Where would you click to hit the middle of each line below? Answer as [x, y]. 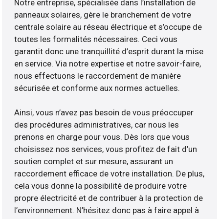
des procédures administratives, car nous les [97, 125]
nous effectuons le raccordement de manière [98, 76]
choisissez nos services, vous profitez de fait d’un [106, 149]
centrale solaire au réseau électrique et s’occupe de [108, 27]
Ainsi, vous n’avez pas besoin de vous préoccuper [104, 113]
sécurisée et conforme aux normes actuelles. [97, 88]
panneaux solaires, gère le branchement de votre [103, 15]
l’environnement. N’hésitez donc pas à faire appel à [107, 210]
